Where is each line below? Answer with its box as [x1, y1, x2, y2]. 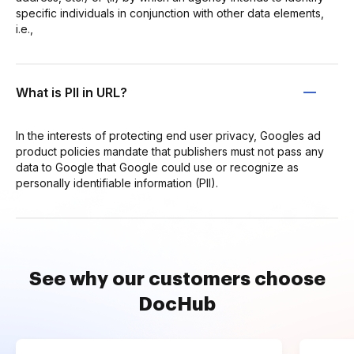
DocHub [138, 294, 216, 314]
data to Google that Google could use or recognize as [16, 160, 299, 174]
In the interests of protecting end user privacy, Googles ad [16, 128, 321, 142]
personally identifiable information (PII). [16, 175, 218, 190]
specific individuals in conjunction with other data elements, [16, 6, 324, 20]
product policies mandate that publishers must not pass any [16, 144, 324, 158]
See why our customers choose [28, 269, 326, 288]
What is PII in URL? [16, 84, 127, 100]
